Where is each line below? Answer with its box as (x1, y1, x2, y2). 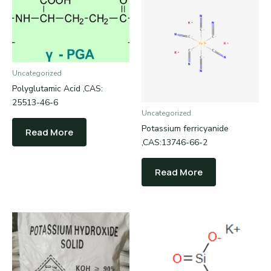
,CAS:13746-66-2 (142, 136, 207, 148)
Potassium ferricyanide (142, 122, 229, 134)
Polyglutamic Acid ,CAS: (12, 82, 103, 94)
